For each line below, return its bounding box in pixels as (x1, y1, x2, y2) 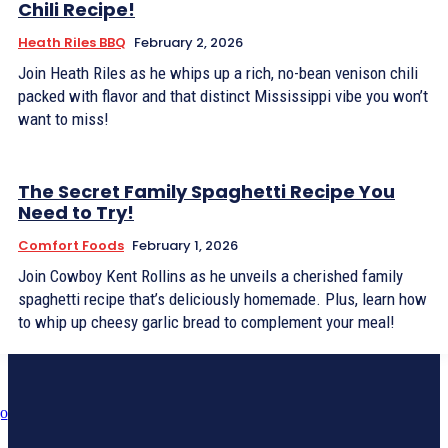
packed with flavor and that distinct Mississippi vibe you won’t (18, 86, 428, 106)
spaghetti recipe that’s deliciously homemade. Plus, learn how (18, 289, 427, 309)
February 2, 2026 (134, 33, 243, 52)
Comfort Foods (18, 236, 124, 255)
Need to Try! (18, 200, 134, 225)
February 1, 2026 (132, 236, 238, 255)
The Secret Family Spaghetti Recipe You (18, 179, 395, 204)
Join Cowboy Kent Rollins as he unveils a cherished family (18, 266, 403, 286)
